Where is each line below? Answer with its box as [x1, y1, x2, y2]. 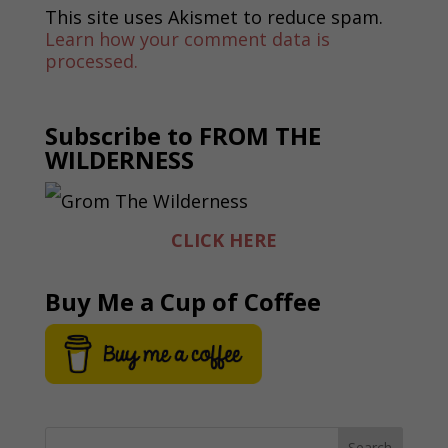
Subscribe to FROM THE [44, 118, 321, 152]
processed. [44, 48, 138, 73]
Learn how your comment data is [44, 26, 330, 51]
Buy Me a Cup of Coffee [44, 284, 321, 318]
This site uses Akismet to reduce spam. [44, 4, 383, 29]
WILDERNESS [44, 142, 194, 176]
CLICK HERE [170, 227, 277, 252]
